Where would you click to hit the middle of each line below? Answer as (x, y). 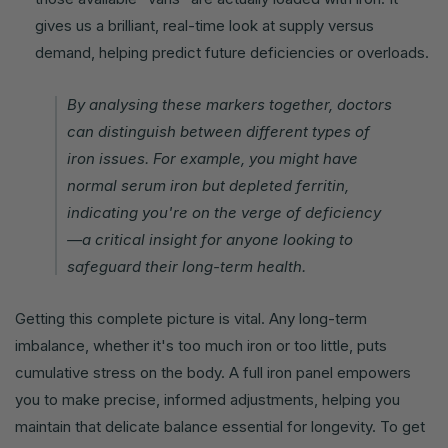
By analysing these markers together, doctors (229, 105)
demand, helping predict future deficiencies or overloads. (232, 53)
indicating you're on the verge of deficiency (224, 213)
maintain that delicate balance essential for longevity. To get (220, 427)
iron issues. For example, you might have (212, 159)
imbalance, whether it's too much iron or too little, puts (201, 346)
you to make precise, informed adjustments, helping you (207, 400)
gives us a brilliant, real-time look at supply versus (204, 26)
